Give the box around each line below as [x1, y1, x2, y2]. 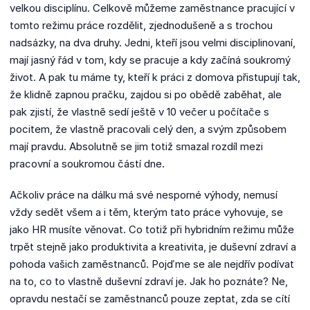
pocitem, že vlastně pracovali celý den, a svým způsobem [10, 122, 286, 136]
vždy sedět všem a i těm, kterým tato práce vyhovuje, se [10, 205, 283, 219]
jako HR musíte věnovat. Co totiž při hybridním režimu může [10, 222, 294, 236]
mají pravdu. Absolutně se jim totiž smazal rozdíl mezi [10, 139, 263, 153]
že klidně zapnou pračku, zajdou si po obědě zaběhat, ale [10, 87, 282, 101]
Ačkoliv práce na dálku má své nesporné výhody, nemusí [10, 188, 277, 201]
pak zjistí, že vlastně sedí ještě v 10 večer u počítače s [10, 104, 269, 118]
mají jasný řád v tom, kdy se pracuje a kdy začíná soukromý [10, 53, 291, 66]
